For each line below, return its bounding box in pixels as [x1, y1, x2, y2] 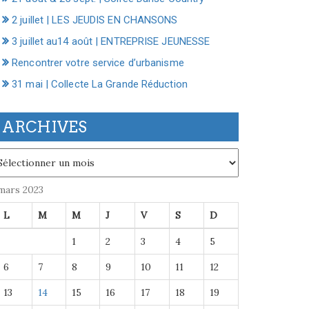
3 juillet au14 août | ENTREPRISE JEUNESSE [12, 35, 210, 48]
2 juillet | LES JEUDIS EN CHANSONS [12, 14, 178, 26]
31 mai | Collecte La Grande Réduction [12, 78, 188, 90]
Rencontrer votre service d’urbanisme [12, 57, 184, 69]
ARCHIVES [2, 118, 87, 136]
